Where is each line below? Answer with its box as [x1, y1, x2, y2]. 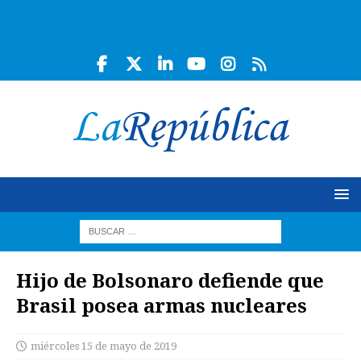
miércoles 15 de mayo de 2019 [31, 340, 176, 352]
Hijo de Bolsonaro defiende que [16, 267, 324, 293]
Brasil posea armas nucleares [16, 292, 307, 318]
